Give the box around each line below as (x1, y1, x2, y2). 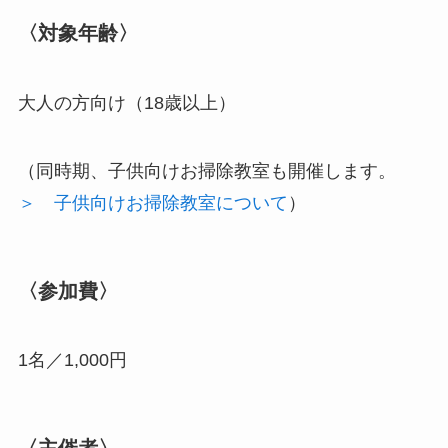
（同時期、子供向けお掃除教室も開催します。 (17, 160, 396, 181)
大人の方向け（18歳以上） (17, 92, 236, 113)
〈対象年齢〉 (17, 22, 138, 45)
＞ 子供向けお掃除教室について (17, 192, 288, 213)
